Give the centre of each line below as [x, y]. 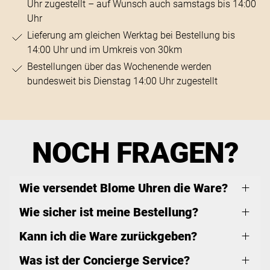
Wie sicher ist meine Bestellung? [109, 212]
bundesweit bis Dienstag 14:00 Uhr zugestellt [122, 81]
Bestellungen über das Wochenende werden [119, 66]
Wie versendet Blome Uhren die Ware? [124, 188]
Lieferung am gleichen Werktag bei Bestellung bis [131, 35]
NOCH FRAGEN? [135, 152]
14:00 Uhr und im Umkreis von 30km [104, 49]
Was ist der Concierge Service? [105, 260]
